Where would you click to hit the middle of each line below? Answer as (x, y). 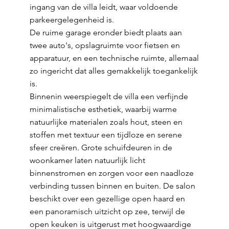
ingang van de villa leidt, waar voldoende (104, 7)
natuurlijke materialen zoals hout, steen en (106, 122)
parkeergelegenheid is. (72, 20)
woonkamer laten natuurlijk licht (87, 160)
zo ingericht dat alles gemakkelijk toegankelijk (113, 71)
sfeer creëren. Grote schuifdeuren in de (101, 147)
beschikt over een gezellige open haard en (107, 199)
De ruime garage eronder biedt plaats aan (106, 32)
